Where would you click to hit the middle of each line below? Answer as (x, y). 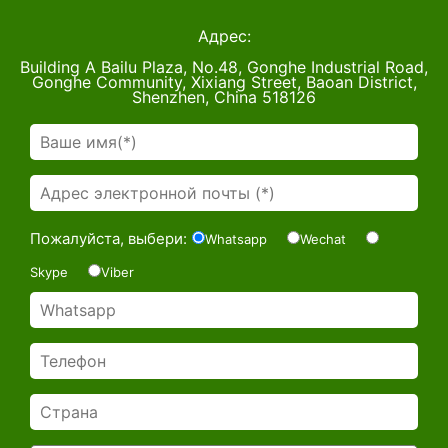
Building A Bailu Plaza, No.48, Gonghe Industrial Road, (224, 67)
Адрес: (224, 36)
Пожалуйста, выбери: (108, 239)
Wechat (323, 239)
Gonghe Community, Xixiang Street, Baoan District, (224, 82)
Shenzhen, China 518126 (224, 97)
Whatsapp (236, 239)
